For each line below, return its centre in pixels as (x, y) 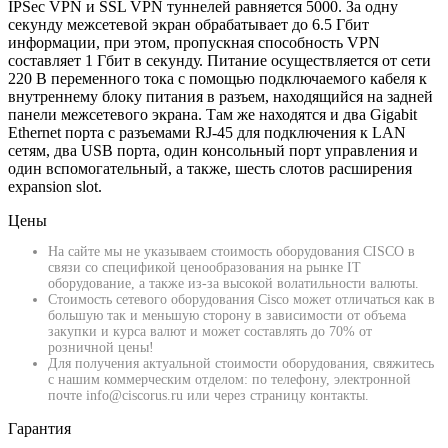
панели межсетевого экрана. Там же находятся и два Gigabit (212, 114)
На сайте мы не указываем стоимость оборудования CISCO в (231, 251)
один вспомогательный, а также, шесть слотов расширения (210, 168)
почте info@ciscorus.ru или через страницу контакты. (208, 395)
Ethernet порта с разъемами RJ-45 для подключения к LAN (207, 132)
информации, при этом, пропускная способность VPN (194, 42)
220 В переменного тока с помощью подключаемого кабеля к (217, 78)
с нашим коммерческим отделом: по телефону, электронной (229, 379)
